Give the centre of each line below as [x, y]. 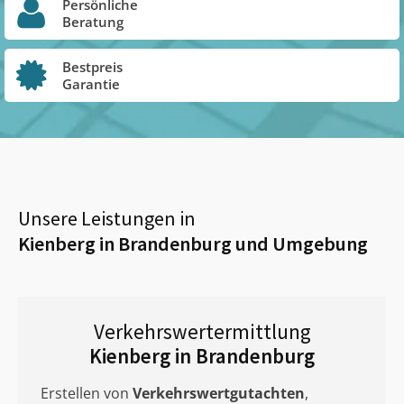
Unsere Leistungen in [107, 218]
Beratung [93, 21]
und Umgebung [300, 243]
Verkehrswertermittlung [202, 331]
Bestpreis [92, 66]
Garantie [91, 83]
